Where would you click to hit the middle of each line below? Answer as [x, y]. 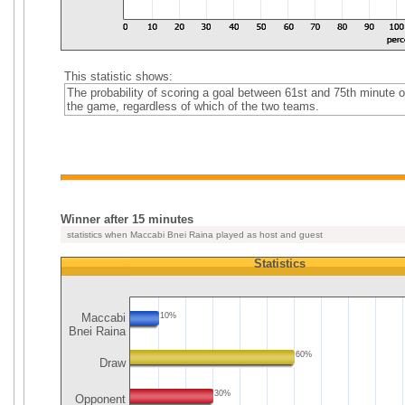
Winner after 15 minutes [127, 219]
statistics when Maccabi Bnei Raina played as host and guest [193, 235]
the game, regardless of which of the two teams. [193, 106]
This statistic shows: [118, 76]
